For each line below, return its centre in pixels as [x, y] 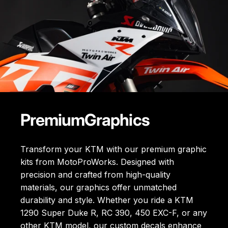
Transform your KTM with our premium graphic [113, 149]
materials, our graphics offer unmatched [98, 188]
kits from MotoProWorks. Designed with [97, 162]
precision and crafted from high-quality [95, 175]
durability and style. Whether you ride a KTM [107, 200]
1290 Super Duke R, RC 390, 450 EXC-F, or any [114, 213]
